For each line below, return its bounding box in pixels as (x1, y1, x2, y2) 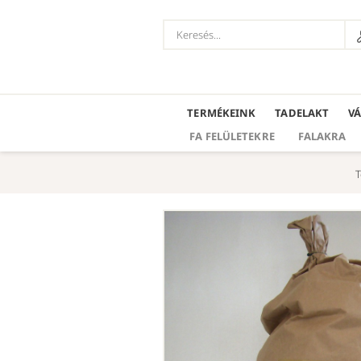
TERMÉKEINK (187, 106, 256, 120)
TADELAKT (275, 106, 330, 120)
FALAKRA (297, 129, 346, 143)
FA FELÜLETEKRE (189, 129, 275, 143)
